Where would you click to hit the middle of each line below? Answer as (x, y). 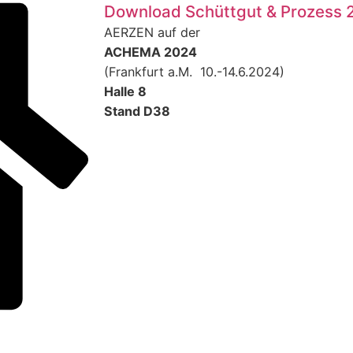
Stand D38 (137, 111)
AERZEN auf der (152, 33)
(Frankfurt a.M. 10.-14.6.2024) (194, 72)
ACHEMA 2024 (150, 52)
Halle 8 (125, 92)
